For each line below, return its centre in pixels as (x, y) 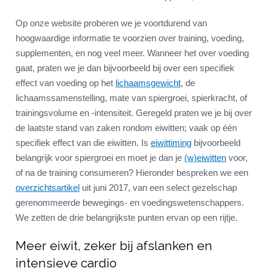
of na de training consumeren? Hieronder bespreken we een (132, 173)
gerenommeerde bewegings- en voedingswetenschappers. (130, 203)
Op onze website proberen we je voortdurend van (111, 23)
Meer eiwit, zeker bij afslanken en (114, 246)
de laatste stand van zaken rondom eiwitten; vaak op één (126, 128)
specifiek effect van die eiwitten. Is (83, 143)
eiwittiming (171, 143)
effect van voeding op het (66, 83)
